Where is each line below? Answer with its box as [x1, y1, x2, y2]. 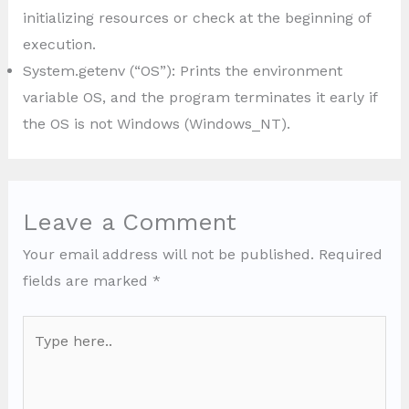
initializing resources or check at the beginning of [22, 8, 371, 26]
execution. [22, 35, 96, 53]
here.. [21, 345, 61, 363]
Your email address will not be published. [22, 245, 314, 263]
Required [318, 245, 383, 263]
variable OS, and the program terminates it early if [22, 88, 377, 106]
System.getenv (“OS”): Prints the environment [22, 61, 342, 79]
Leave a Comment [22, 207, 236, 236]
